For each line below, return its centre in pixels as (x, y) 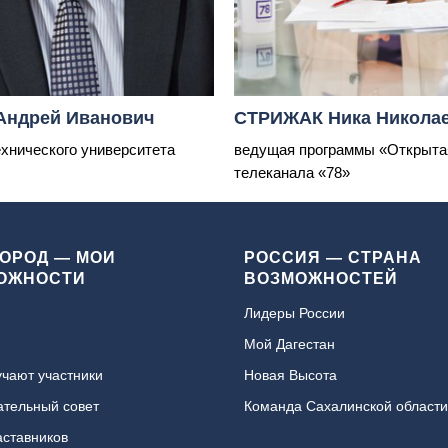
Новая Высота (290, 374)
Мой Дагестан (289, 343)
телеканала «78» (292, 172)
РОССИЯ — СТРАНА (333, 257)
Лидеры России (294, 312)
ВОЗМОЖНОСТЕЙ (321, 278)
